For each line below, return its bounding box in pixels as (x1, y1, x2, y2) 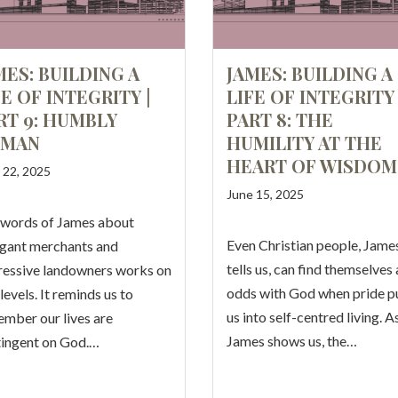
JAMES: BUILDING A (227, 61, 393, 85)
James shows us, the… (227, 332, 357, 349)
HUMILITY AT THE (227, 131, 382, 155)
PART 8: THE (227, 107, 333, 131)
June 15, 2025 (227, 187, 304, 202)
